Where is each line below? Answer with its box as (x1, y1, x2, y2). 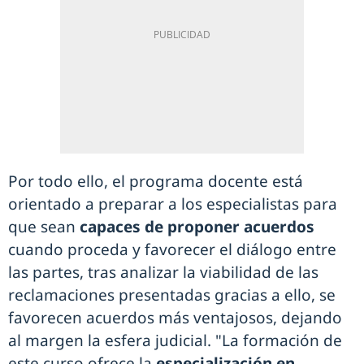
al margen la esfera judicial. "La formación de (8, 330, 342, 352)
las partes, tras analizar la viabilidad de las (8, 262, 318, 284)
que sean (8, 216, 76, 238)
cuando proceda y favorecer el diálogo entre (8, 239, 336, 261)
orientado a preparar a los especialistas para (8, 193, 337, 215)
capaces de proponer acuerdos (76, 216, 314, 238)
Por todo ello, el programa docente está (8, 171, 303, 193)
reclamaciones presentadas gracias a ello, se (8, 284, 336, 306)
